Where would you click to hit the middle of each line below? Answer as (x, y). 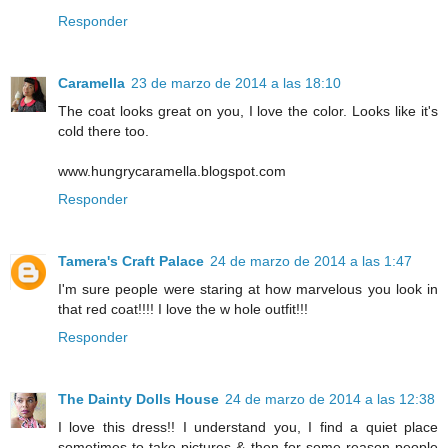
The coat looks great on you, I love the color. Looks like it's (248, 110)
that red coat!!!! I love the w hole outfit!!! (183, 308)
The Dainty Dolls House (138, 398)
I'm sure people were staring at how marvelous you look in (248, 288)
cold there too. (103, 130)
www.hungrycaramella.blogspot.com (172, 170)
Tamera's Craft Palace (131, 260)
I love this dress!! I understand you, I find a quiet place (248, 426)
